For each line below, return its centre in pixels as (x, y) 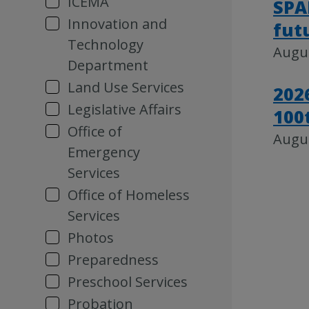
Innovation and (117, 24)
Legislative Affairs (124, 109)
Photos (91, 238)
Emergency (104, 152)
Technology (106, 44)
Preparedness (113, 260)
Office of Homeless (129, 195)
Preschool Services (128, 282)
